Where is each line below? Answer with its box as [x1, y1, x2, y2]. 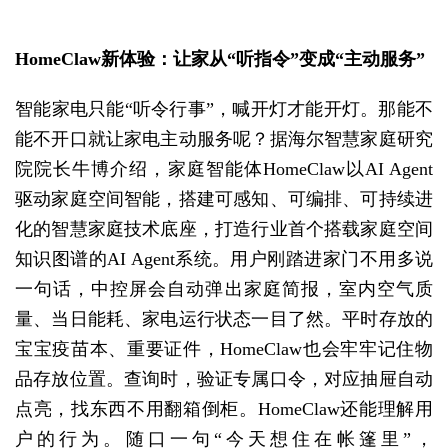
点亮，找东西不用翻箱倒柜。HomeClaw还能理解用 [15, 399, 433, 420]
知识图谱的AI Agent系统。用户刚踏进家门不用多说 [15, 249, 433, 270]
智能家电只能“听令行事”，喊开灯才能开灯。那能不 [15, 99, 433, 120]
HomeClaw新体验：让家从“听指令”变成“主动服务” [15, 48, 425, 69]
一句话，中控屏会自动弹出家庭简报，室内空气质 [15, 279, 433, 300]
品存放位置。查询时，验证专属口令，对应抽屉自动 [15, 369, 433, 390]
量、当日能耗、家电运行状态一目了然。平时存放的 [15, 309, 433, 330]
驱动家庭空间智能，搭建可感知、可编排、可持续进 [15, 189, 433, 210]
